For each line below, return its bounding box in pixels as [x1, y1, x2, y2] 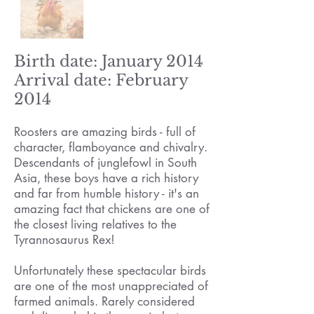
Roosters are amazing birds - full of [14, 124, 196, 140]
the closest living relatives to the [14, 217, 177, 233]
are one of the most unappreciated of [14, 278, 208, 294]
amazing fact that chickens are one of [14, 201, 210, 217]
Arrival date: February [14, 71, 188, 90]
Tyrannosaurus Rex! [14, 232, 115, 248]
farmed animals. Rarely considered [14, 294, 195, 310]
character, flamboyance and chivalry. [14, 139, 207, 156]
